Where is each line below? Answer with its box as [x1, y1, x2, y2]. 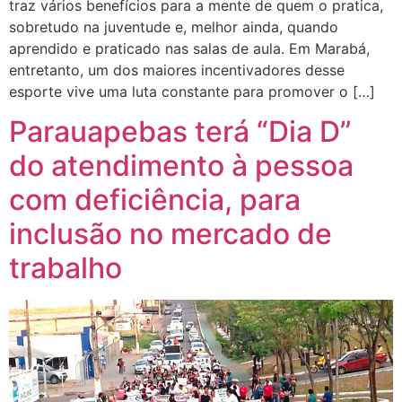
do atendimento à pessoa [9, 148, 354, 184]
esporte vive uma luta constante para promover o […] [9, 83, 375, 100]
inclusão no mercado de [9, 216, 332, 252]
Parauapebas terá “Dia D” [9, 114, 352, 150]
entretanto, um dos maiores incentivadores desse [9, 61, 345, 79]
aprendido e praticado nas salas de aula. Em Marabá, [9, 39, 370, 57]
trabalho [9, 250, 122, 286]
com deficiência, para [9, 182, 301, 218]
